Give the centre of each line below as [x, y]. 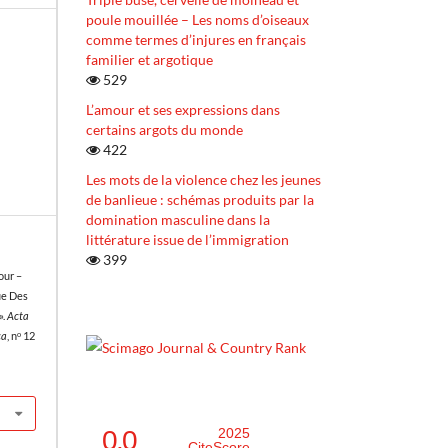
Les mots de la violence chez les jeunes [203, 180]
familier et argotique [149, 60]
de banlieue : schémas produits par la [200, 200]
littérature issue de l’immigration [187, 240]
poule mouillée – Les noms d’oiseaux [197, 20]
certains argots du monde [164, 130]
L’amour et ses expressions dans [183, 110]
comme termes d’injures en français [196, 40]
